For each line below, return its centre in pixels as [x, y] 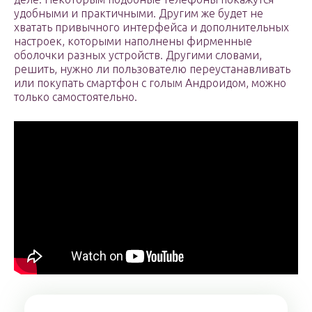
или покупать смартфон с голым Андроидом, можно [150, 83]
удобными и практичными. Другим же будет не [139, 14]
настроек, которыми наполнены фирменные [133, 41]
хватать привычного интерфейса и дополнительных [151, 28]
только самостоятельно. [76, 97]
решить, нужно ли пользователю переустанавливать [152, 69]
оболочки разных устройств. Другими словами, [138, 55]
